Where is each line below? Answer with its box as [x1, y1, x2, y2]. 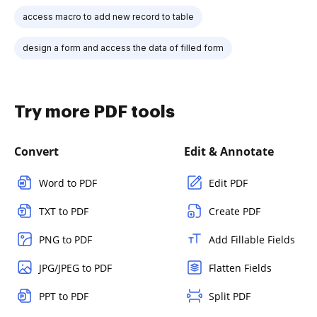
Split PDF [209, 289, 250, 303]
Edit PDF [209, 175, 248, 190]
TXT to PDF [39, 204, 88, 218]
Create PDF [209, 204, 260, 218]
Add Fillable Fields [209, 232, 295, 246]
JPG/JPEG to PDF [39, 260, 112, 275]
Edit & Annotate [184, 143, 274, 159]
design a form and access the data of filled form [23, 42, 224, 53]
